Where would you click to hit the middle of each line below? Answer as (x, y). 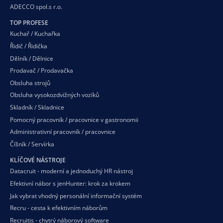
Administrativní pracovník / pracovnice (63, 132)
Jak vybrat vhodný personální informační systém (76, 196)
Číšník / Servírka (32, 144)
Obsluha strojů (30, 83)
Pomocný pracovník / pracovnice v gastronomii (74, 119)
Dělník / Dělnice (32, 58)
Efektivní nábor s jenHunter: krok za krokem (70, 184)
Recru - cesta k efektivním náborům (59, 208)
